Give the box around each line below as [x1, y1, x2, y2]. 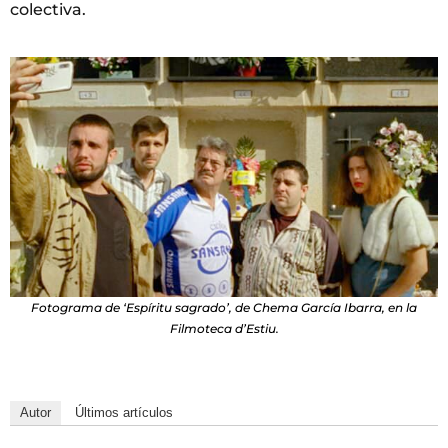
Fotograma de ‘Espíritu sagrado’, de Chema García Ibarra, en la [31, 299, 417, 315]
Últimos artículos [75, 404, 173, 420]
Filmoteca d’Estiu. [169, 320, 279, 336]
